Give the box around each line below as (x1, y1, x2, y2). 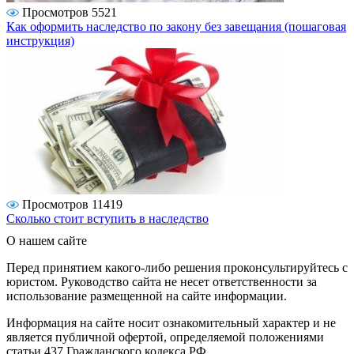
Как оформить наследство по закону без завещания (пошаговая (6, 20, 346, 34)
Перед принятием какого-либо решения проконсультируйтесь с (6, 261, 348, 275)
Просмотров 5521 (22, 6, 117, 20)
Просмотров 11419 (22, 198, 122, 212)
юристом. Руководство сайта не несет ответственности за (6, 275, 317, 289)
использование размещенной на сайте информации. (6, 289, 287, 303)
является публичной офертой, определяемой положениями (6, 330, 324, 345)
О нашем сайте (6, 234, 87, 248)
